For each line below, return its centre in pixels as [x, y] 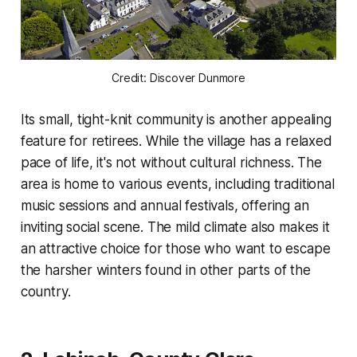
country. [45, 292]
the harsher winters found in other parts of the [165, 271]
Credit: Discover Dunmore [178, 78]
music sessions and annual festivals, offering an [165, 206]
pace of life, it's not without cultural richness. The [171, 163]
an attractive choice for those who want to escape [175, 249]
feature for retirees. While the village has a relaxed [176, 141]
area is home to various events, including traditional [177, 184]
